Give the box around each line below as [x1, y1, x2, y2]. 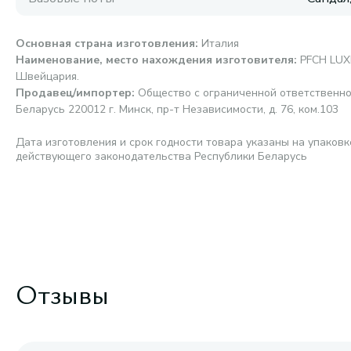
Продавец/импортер [16, 85, 132, 100]
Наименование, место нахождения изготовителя [16, 52, 294, 67]
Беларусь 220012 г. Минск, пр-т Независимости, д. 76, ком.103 [16, 102, 338, 117]
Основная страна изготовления [16, 36, 195, 51]
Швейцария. [16, 69, 79, 84]
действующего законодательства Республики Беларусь [16, 149, 307, 164]
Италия [201, 36, 239, 51]
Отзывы [16, 274, 109, 312]
